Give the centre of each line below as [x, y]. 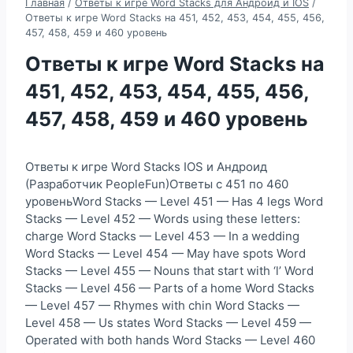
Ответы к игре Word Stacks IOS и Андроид [146, 166]
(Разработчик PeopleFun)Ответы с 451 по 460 [157, 184]
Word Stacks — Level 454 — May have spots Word [165, 253]
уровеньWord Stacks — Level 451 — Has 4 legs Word [174, 201]
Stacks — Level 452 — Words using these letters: [163, 218]
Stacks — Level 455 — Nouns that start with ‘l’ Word [169, 270]
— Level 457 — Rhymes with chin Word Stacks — [162, 305]
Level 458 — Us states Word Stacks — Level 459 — [168, 322]
